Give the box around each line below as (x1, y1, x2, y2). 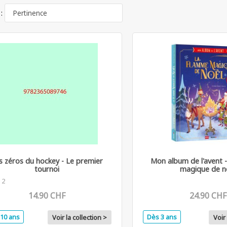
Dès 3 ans (147, 212, 177, 221)
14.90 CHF (28, 190, 66, 201)
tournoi (34, 164, 60, 174)
